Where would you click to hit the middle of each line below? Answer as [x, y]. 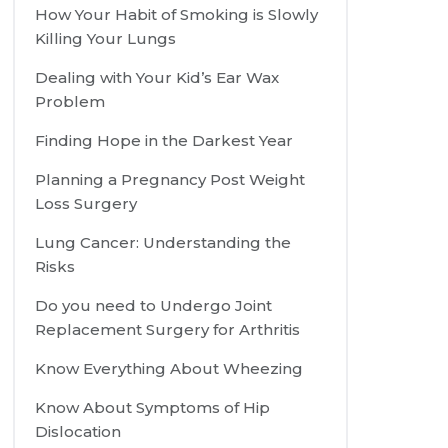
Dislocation [78, 432]
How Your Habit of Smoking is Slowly [177, 15]
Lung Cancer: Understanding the [163, 243]
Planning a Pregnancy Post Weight [170, 180]
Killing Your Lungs [106, 39]
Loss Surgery [86, 204]
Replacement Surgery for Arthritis [168, 330]
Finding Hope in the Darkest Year [164, 141]
